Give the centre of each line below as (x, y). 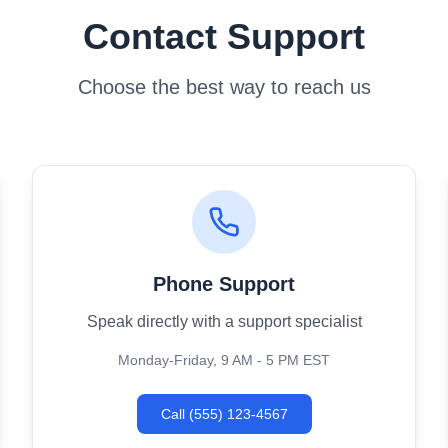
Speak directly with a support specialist (224, 321)
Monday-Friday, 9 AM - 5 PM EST (224, 360)
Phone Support (224, 284)
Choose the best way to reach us (224, 87)
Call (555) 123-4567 (224, 414)
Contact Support (224, 36)
